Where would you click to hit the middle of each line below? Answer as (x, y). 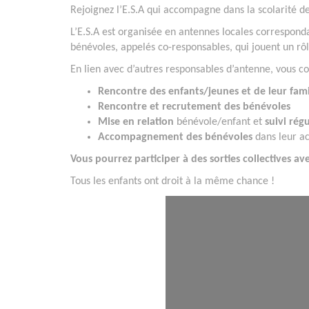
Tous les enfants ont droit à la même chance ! (174, 182)
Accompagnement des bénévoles (175, 138)
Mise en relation (136, 122)
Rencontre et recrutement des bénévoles (194, 107)
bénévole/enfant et (219, 122)
